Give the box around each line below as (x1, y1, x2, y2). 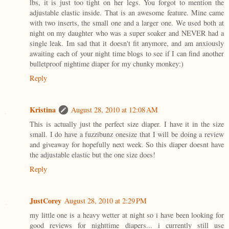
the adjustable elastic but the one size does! (30, 150, 155, 160)
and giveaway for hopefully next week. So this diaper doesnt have (30, 140, 224, 150)
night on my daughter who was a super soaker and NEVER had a (30, 28, 224, 38)
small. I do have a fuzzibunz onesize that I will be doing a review (30, 129, 224, 140)
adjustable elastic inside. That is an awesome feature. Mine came (30, 8, 224, 18)
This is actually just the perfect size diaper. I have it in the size (30, 119, 224, 129)
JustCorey (30, 195, 61, 207)
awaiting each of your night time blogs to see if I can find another (30, 49, 224, 59)
